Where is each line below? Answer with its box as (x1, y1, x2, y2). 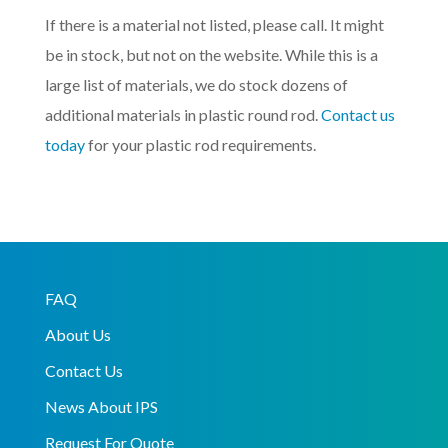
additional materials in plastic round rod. (44, 105, 321, 125)
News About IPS (44, 397, 158, 417)
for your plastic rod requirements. (84, 135, 316, 155)
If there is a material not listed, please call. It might (44, 15, 384, 35)
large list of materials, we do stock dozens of (44, 75, 348, 95)
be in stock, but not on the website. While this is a (44, 45, 378, 65)
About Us (44, 325, 111, 345)
